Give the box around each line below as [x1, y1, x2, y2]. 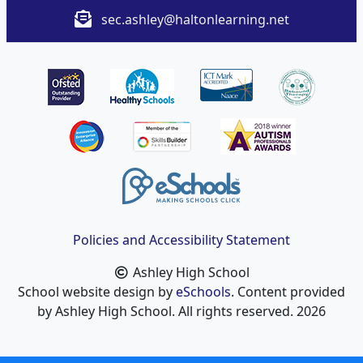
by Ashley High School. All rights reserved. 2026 [37, 301, 326, 320]
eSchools [176, 282, 231, 301]
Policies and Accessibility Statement [73, 230, 290, 249]
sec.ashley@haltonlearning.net [100, 10, 289, 28]
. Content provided [231, 282, 345, 301]
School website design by [18, 282, 176, 301]
